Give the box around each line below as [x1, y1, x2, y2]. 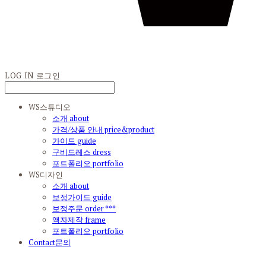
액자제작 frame [52, 214, 106, 225]
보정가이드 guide [52, 192, 112, 202]
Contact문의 [28, 237, 71, 248]
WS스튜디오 [28, 102, 71, 112]
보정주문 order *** [52, 203, 116, 214]
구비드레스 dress [52, 147, 111, 157]
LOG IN [5, 70, 34, 81]
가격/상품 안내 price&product [52, 124, 154, 135]
